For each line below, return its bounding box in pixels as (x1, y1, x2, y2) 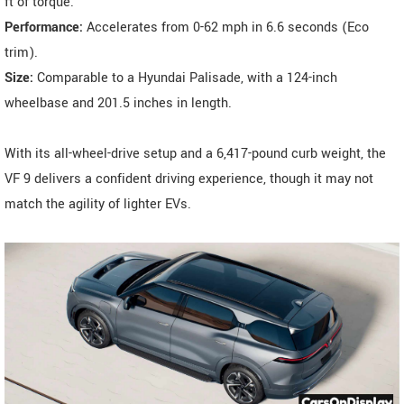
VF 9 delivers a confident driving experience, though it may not (5, 169, 373, 188)
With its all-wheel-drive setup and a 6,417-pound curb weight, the (5, 143, 386, 163)
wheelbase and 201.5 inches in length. (5, 93, 232, 113)
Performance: (5, 17, 83, 37)
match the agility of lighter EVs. (5, 194, 191, 214)
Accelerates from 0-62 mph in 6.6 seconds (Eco (83, 17, 369, 37)
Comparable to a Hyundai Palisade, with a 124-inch (33, 68, 337, 87)
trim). (5, 42, 38, 62)
